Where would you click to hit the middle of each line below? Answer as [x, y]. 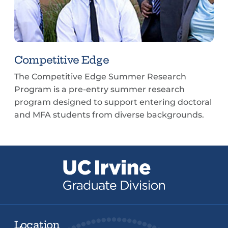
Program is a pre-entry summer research [99, 90]
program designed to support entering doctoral [113, 102]
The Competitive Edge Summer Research [100, 77]
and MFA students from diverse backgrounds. [109, 115]
